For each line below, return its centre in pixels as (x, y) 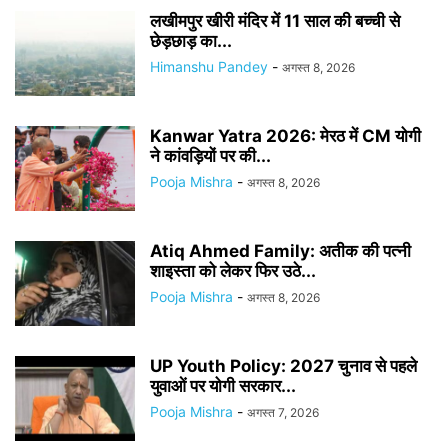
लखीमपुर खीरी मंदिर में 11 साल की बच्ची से (275, 20)
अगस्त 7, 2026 (283, 412)
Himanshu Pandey (209, 66)
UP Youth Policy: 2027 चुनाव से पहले (283, 365)
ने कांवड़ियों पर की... (210, 155)
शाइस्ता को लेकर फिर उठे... (233, 270)
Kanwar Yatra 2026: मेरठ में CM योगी (285, 135)
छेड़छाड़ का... (191, 40)
